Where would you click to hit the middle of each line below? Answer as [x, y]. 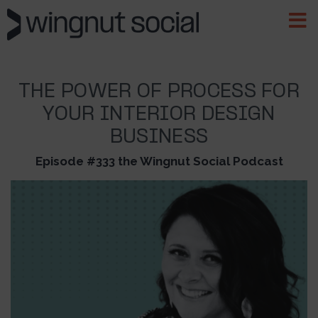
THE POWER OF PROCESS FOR [159, 92]
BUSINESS [159, 137]
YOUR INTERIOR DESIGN [159, 115]
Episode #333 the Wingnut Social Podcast [159, 161]
